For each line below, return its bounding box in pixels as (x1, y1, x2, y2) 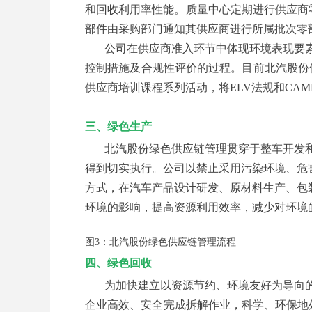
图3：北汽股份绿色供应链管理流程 (85, 237, 239, 248)
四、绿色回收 (85, 257, 152, 270)
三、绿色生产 (85, 120, 152, 132)
